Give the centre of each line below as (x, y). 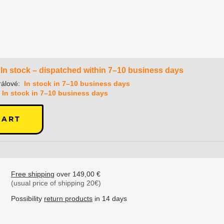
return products (68, 199)
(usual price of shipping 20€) (56, 183)
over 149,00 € (78, 174)
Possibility (28, 199)
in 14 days (110, 199)
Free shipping (33, 174)
